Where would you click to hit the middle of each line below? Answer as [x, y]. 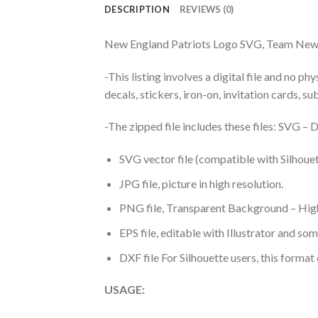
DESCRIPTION [137, 9]
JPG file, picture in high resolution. [201, 183]
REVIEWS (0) [207, 9]
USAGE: [125, 290]
